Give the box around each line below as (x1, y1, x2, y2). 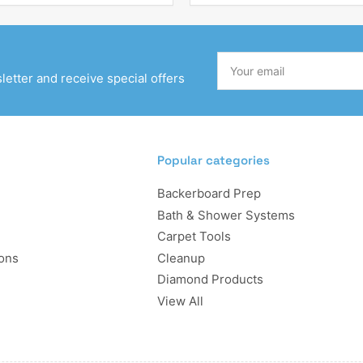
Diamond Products (157, 271, 263, 288)
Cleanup (157, 250, 205, 266)
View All (157, 293, 203, 309)
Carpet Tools (157, 228, 231, 245)
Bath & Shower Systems (157, 207, 295, 223)
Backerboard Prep (157, 186, 261, 202)
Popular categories (157, 152, 270, 169)
